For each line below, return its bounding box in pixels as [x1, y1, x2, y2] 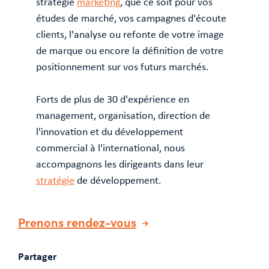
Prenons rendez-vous [18, 213, 136, 230]
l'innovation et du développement [36, 124, 183, 139]
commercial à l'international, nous [36, 141, 185, 155]
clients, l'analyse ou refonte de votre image [36, 27, 224, 41]
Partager [18, 249, 56, 264]
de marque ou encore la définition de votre [36, 43, 223, 58]
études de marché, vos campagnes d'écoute [36, 11, 226, 25]
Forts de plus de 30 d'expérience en [36, 92, 189, 106]
